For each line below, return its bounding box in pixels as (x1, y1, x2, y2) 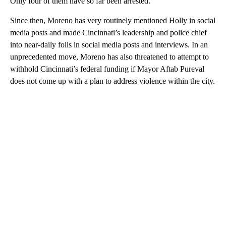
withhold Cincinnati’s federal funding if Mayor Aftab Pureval (10, 64, 204, 73)
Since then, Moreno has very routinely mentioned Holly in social (10, 16, 215, 25)
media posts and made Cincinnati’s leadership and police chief (10, 28, 207, 37)
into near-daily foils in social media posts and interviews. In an (10, 40, 208, 49)
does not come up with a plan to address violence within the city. (10, 76, 215, 85)
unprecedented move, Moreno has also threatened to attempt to (10, 52, 209, 61)
